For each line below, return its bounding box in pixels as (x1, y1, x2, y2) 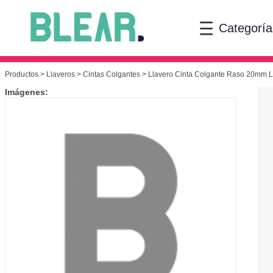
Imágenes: (5, 87, 48, 97)
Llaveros (46, 70, 75, 79)
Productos (5, 70, 38, 79)
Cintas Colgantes (83, 70, 140, 79)
